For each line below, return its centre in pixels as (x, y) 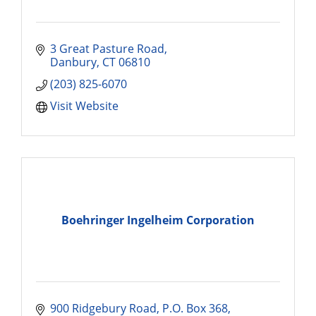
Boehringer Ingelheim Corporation (158, 220)
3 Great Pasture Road (107, 49)
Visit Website (84, 106)
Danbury (73, 62)
